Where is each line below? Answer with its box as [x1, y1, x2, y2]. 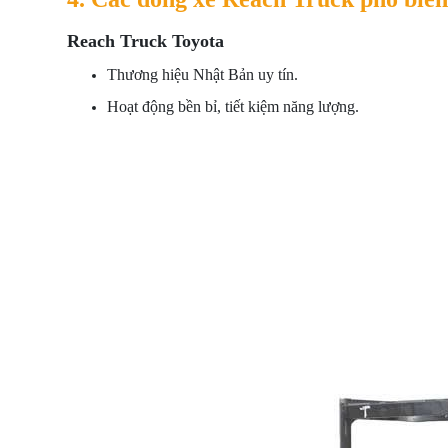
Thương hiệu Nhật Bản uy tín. [107, 66, 298, 83]
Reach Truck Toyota [67, 31, 224, 51]
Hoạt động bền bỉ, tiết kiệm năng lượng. [107, 98, 359, 115]
